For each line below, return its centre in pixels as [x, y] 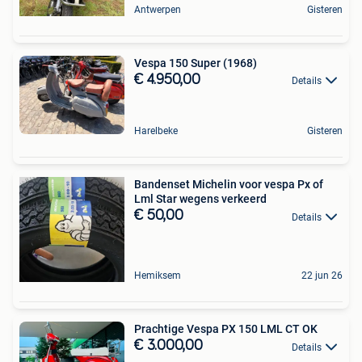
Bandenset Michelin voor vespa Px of [229, 185]
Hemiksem [158, 276]
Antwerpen [158, 10]
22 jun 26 [322, 276]
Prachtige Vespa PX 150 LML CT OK [226, 329]
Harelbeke [156, 131]
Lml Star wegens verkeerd [200, 199]
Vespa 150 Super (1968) [196, 63]
